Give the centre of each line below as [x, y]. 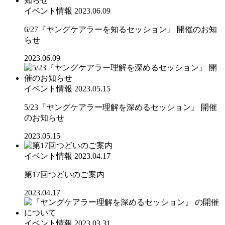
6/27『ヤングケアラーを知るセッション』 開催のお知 [121, 29]
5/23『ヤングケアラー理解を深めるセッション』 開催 [121, 107]
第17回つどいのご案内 [64, 174]
